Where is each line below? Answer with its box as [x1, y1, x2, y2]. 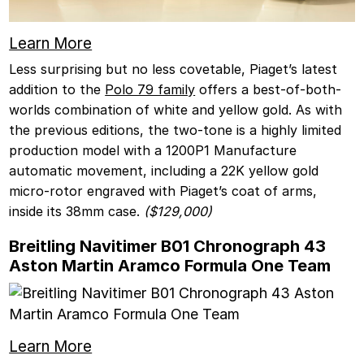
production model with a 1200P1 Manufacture [9, 142, 297, 159]
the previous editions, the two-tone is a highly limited [9, 122, 342, 139]
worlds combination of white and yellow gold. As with [9, 102, 343, 119]
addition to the [9, 81, 106, 98]
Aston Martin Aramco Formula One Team [9, 255, 331, 276]
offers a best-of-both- [195, 81, 342, 98]
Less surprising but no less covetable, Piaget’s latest [9, 61, 338, 78]
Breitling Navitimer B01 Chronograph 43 [9, 236, 327, 257]
